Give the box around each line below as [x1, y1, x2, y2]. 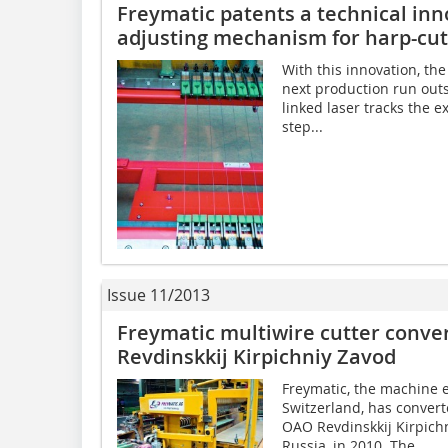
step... [281, 116, 323, 136]
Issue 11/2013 [107, 283, 210, 306]
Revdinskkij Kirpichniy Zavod [117, 342, 396, 370]
